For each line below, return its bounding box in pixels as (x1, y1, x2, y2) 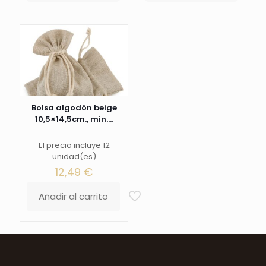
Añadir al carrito (39, 190, 109, 203)
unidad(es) (52, 151, 96, 163)
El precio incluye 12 (38, 140, 110, 151)
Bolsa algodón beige (31, 102, 117, 114)
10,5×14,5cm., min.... (34, 113, 113, 125)
